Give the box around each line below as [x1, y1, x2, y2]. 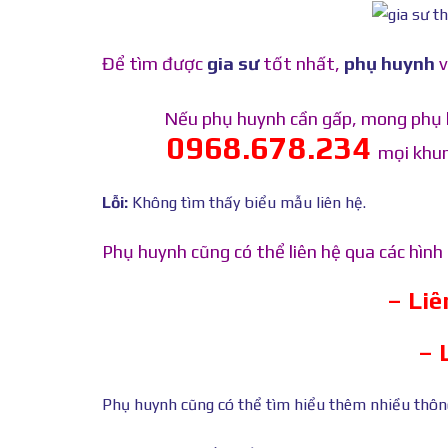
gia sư [207, 53, 259, 75]
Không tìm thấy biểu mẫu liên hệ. [128, 192, 366, 212]
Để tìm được [102, 53, 207, 75]
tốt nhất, [259, 53, 344, 75]
